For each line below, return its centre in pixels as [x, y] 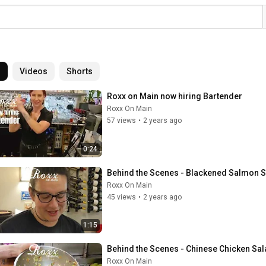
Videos [34, 71]
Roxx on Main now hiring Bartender [175, 96]
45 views [121, 197]
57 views [121, 121]
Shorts [80, 71]
